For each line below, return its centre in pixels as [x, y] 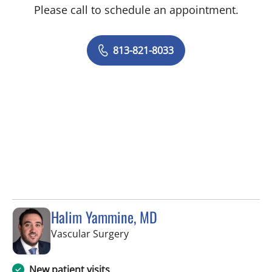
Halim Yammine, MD [104, 216]
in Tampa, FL [157, 233]
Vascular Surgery [90, 233]
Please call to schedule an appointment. [136, 9]
